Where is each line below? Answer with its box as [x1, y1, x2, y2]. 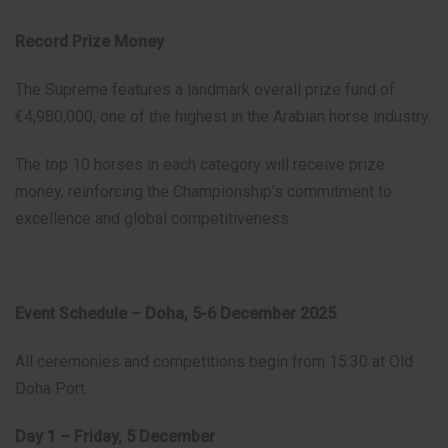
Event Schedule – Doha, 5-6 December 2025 [15, 304, 336, 324]
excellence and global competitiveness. [15, 208, 292, 228]
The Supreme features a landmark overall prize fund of [15, 80, 395, 100]
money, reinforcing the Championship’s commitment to [15, 181, 392, 201]
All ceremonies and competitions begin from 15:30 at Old [15, 352, 413, 372]
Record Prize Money [15, 32, 164, 52]
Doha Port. [15, 379, 88, 399]
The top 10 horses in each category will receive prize [15, 154, 385, 174]
